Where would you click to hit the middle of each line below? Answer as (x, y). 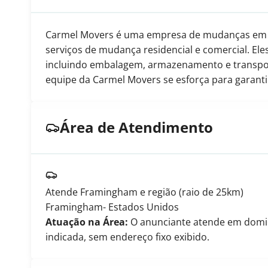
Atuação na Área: (87, 222)
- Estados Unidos (141, 207)
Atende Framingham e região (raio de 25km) (144, 192)
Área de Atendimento (136, 127)
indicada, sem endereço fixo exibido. (127, 237)
